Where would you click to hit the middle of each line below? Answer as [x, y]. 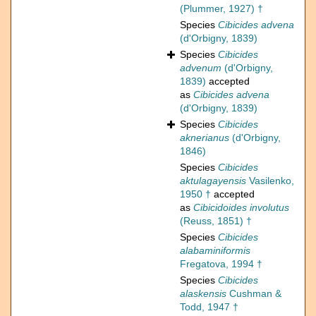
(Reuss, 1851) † [216, 221]
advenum [201, 68]
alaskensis [203, 294]
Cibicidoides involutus [241, 208]
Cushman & [254, 294]
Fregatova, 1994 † [221, 264]
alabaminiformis [215, 251]
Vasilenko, [270, 181]
